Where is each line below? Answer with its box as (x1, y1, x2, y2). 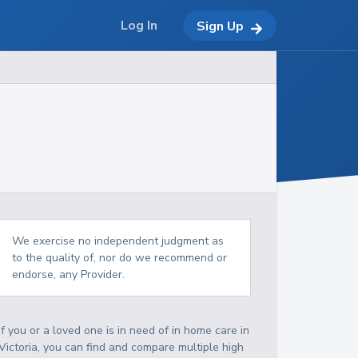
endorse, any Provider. (12, 267, 125, 282)
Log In (121, 17, 157, 34)
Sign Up (197, 17, 244, 35)
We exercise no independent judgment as (12, 233, 225, 249)
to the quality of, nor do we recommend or (12, 250, 228, 265)
